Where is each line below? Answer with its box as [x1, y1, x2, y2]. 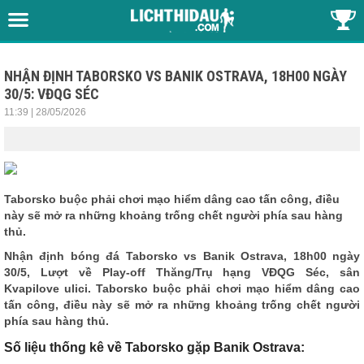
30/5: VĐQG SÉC [4, 85, 99, 102]
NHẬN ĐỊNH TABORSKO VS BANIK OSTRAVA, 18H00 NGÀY [4, 67, 347, 84]
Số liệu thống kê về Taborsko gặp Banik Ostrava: [4, 340, 305, 355]
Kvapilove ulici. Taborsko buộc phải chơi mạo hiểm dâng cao [4, 282, 360, 295]
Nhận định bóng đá [4, 249, 120, 262]
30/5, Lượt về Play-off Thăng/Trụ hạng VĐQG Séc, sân [4, 266, 360, 279]
